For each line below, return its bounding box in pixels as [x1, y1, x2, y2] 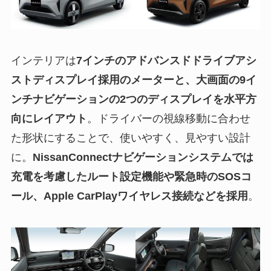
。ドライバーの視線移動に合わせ [87, 113, 250, 125]
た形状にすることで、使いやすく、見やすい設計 [10, 132, 250, 145]
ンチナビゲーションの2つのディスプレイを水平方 [10, 93, 256, 106]
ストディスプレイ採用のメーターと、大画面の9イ [10, 74, 256, 87]
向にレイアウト [10, 113, 87, 125]
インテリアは [10, 54, 76, 67]
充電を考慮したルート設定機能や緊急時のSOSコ [10, 171, 252, 183]
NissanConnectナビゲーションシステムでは [32, 151, 253, 164]
